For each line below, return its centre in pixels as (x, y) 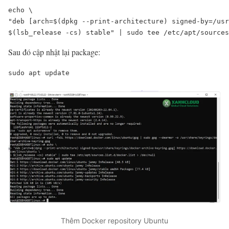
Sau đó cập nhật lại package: (54, 52)
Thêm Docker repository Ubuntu (114, 221)
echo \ (20, 10)
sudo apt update (39, 73)
